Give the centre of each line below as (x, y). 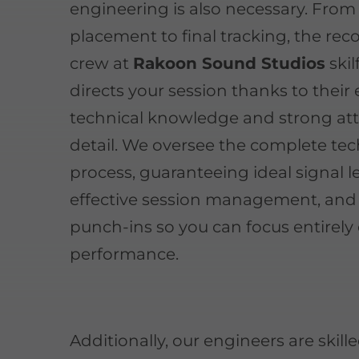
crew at (102, 63)
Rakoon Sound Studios (230, 63)
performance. (125, 254)
